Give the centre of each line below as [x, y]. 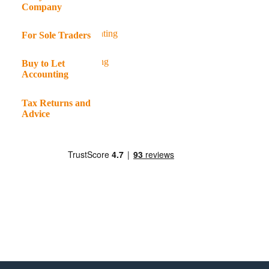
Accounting [45, 74]
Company [41, 7]
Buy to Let [43, 64]
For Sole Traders [56, 35]
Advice [35, 113]
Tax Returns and [56, 103]
